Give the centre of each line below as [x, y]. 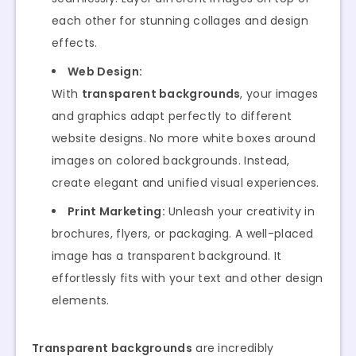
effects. [75, 43]
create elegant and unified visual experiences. [186, 182]
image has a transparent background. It [167, 255]
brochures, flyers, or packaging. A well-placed [183, 233]
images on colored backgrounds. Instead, [171, 160]
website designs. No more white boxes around [184, 138]
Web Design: [105, 71]
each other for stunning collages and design [180, 20]
